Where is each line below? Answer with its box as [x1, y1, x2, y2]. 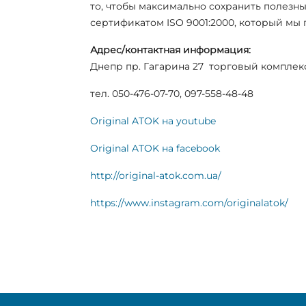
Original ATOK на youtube [90, 114, 216, 127]
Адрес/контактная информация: [90, 43, 251, 56]
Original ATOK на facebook [90, 141, 220, 154]
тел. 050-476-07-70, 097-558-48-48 [90, 87, 253, 100]
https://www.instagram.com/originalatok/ [90, 196, 288, 209]
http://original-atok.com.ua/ [90, 169, 221, 182]
